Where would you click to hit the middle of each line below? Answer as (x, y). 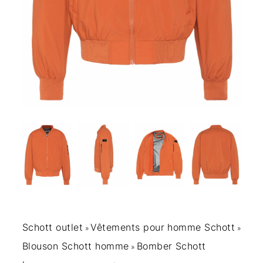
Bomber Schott (171, 246)
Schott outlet (53, 227)
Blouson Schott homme (75, 246)
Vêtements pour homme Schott (163, 227)
